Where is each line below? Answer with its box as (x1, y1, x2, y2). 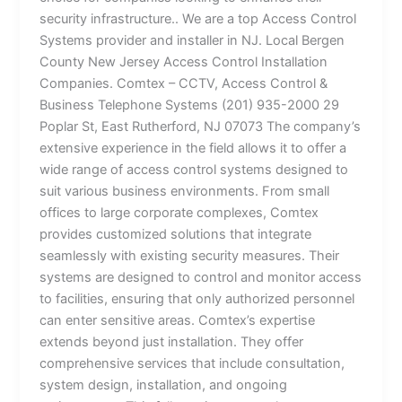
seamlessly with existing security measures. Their (39, 247, 340, 264)
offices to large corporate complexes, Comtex (39, 204, 319, 221)
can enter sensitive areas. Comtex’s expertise (39, 311, 316, 328)
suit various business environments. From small (39, 182, 330, 199)
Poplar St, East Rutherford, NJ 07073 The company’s (39, 118, 362, 135)
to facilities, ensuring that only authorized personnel (39, 290, 355, 307)
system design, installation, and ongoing (39, 376, 288, 393)
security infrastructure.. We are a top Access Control (39, 10, 357, 27)
